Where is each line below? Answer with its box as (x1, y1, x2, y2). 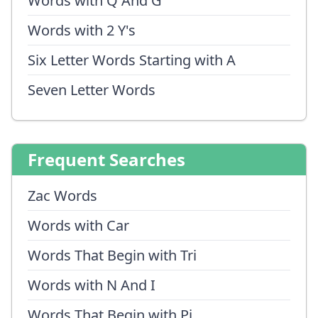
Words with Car (28, 216, 129, 235)
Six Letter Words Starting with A (28, 50, 236, 70)
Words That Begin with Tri (28, 246, 197, 265)
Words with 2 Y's (28, 21, 136, 40)
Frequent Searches (28, 148, 185, 171)
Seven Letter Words (28, 80, 155, 99)
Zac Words (28, 186, 97, 205)
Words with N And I (28, 275, 155, 295)
